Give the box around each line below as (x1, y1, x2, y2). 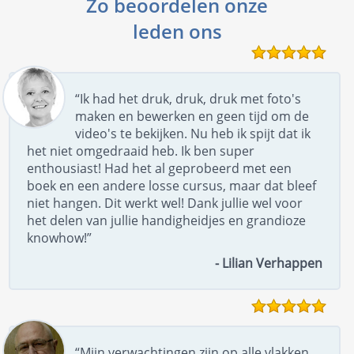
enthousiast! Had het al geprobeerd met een (27, 159, 292, 177)
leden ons (132, 17, 222, 44)
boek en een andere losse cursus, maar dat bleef (27, 176, 317, 194)
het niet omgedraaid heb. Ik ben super (27, 141, 255, 160)
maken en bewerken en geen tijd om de (75, 107, 310, 125)
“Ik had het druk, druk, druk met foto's (75, 89, 302, 107)
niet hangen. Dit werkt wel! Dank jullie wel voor (27, 194, 303, 212)
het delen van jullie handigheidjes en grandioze (27, 211, 307, 229)
